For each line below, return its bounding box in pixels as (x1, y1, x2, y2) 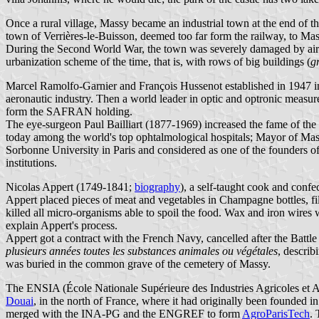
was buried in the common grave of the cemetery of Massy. (6, 257, 271, 270)
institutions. (6, 156, 57, 169)
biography (135, 180, 180, 193)
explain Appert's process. (6, 219, 117, 231)
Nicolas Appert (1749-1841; (6, 180, 135, 193)
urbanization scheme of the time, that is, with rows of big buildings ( (6, 55, 310, 68)
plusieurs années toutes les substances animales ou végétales (6, 244, 278, 257)
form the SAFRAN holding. (6, 105, 132, 117)
